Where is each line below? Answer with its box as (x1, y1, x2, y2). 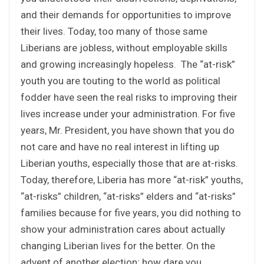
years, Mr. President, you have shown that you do (21, 124, 235, 136)
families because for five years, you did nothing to (21, 206, 241, 219)
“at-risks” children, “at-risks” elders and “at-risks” (21, 190, 236, 202)
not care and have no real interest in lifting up (21, 140, 219, 153)
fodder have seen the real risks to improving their (21, 91, 237, 103)
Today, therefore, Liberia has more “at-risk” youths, (21, 173, 243, 186)
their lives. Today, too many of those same (21, 25, 207, 37)
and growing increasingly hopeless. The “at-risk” (21, 58, 235, 70)
